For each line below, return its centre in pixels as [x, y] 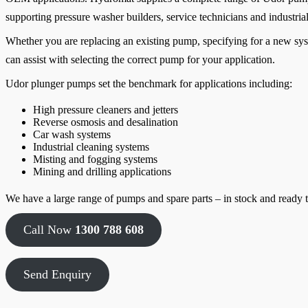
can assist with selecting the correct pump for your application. [140, 59]
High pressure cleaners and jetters [106, 109]
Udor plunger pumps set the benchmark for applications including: [149, 83]
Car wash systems [72, 134]
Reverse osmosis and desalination [106, 122]
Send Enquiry [57, 274]
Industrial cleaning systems [91, 146]
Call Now [49, 229]
